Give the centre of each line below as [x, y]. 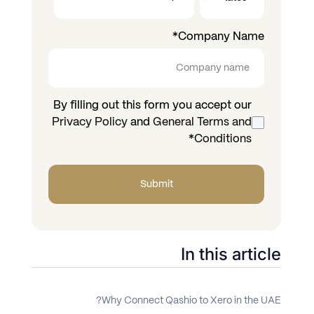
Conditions [223, 139]
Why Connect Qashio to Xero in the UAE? [191, 301]
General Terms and [202, 123]
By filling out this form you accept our [152, 106]
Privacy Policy [90, 123]
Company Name [221, 37]
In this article [231, 254]
